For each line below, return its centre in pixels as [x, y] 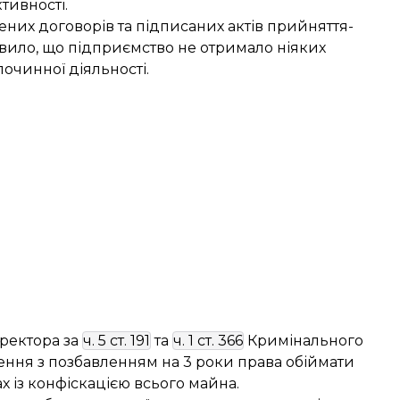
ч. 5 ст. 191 [117, 341]
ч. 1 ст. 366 [208, 341]
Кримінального [304, 341]
